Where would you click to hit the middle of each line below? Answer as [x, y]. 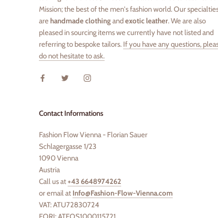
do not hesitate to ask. [72, 56]
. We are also [187, 21]
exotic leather [146, 21]
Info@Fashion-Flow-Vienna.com [123, 193]
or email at [56, 193]
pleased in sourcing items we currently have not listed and [126, 33]
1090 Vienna [59, 158]
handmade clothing [81, 21]
